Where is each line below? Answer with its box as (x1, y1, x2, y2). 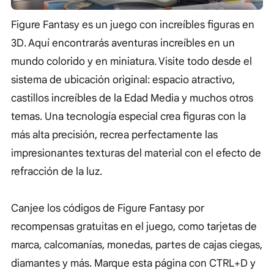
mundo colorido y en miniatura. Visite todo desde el (11, 54, 252, 68)
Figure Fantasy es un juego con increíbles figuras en (11, 18, 254, 31)
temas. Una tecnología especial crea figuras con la (11, 109, 246, 123)
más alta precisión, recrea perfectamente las (11, 128, 218, 141)
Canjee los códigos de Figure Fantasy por (11, 201, 204, 215)
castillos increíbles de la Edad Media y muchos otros (11, 91, 253, 105)
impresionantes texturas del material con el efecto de (11, 146, 261, 160)
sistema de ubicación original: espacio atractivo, (11, 73, 235, 86)
